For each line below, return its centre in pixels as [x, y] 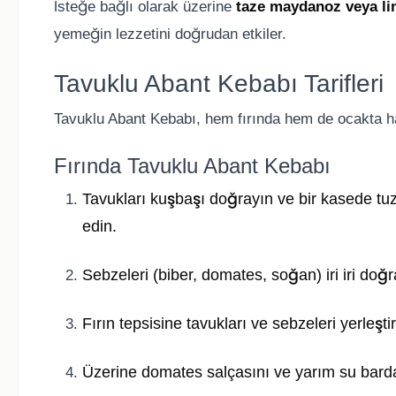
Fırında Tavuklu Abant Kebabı [192, 166]
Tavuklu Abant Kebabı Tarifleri [219, 84]
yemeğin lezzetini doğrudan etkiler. [170, 34]
